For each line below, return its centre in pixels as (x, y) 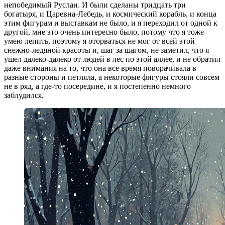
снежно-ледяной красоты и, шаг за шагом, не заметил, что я (106, 50)
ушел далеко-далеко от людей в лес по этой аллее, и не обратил (112, 59)
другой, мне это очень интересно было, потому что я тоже (104, 32)
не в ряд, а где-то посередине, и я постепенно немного (97, 86)
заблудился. (24, 95)
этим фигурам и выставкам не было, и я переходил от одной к (111, 23)
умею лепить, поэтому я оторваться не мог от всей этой (99, 41)
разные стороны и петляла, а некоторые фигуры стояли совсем (112, 77)
